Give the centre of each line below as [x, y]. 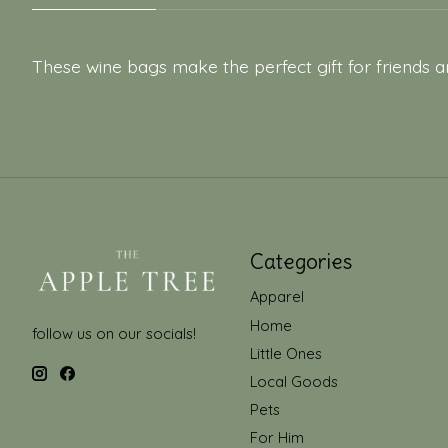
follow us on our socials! [114, 334]
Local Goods [293, 381]
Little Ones [285, 353]
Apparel [276, 297]
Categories [300, 262]
